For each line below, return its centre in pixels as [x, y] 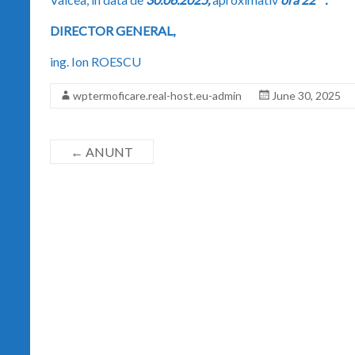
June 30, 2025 [306, 95]
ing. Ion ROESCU [95, 61]
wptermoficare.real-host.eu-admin [157, 95]
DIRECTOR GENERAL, [113, 30]
